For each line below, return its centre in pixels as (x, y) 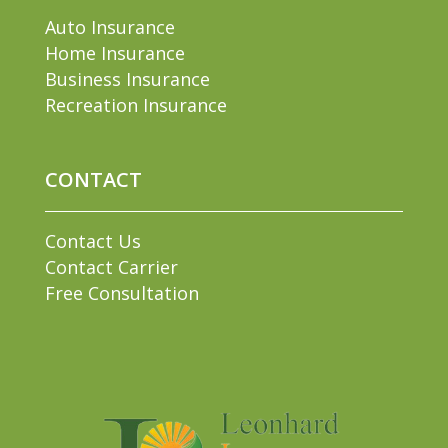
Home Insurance (114, 52)
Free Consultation (121, 292)
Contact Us (92, 240)
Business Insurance (127, 78)
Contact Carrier (111, 266)
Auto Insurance (109, 26)
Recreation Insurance (135, 104)
